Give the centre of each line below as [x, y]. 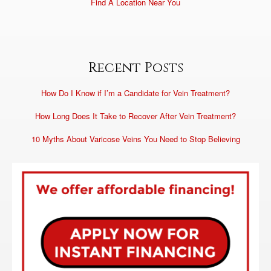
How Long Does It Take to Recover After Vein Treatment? [135, 116]
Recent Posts [135, 68]
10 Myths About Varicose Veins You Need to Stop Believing [135, 139]
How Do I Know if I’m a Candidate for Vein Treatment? [135, 93]
